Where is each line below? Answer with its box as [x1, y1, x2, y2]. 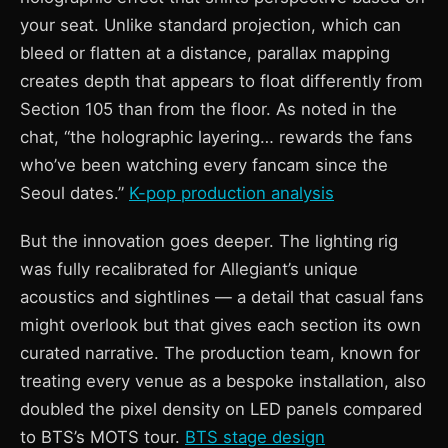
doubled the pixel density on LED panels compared [20, 399, 422, 419]
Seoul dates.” [20, 183, 129, 203]
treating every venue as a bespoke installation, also [20, 371, 426, 391]
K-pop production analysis [129, 183, 334, 203]
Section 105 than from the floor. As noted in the [20, 99, 397, 119]
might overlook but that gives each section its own [20, 315, 421, 335]
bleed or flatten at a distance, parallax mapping [20, 43, 390, 63]
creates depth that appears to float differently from [20, 71, 423, 91]
